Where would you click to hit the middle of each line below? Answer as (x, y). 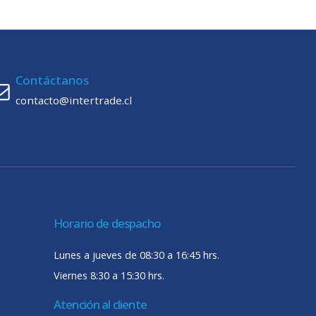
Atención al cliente (100, 305)
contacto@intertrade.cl (74, 101)
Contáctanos (52, 80)
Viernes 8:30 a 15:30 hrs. (109, 276)
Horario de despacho (107, 224)
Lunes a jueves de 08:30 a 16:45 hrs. (136, 255)
